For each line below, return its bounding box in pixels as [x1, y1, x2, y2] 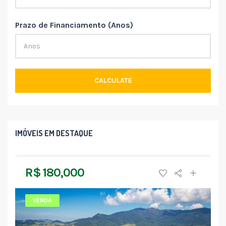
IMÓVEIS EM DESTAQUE [15, 128, 93, 138]
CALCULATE [94, 76, 132, 85]
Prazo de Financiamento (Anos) [15, 20, 133, 30]
